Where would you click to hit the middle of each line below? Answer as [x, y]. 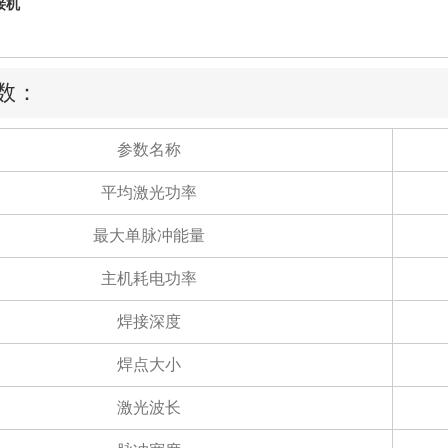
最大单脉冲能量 [148, 236]
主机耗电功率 [148, 279]
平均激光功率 [148, 193]
